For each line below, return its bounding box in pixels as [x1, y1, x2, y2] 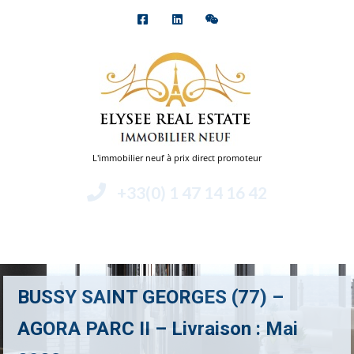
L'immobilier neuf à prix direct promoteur [92, 152, 262, 164]
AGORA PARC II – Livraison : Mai [17, 318, 298, 340]
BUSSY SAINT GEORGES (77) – [17, 286, 284, 308]
